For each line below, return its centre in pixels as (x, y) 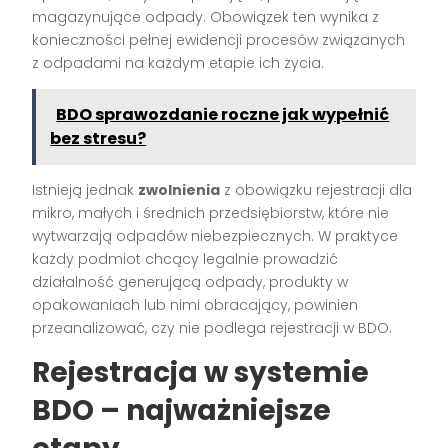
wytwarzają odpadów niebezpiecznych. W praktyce (215, 236)
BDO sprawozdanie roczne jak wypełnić (223, 115)
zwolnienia (179, 190)
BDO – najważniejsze (182, 411)
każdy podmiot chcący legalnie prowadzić (185, 259)
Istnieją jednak (85, 190)
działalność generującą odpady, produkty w (190, 282)
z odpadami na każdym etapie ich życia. (178, 63)
